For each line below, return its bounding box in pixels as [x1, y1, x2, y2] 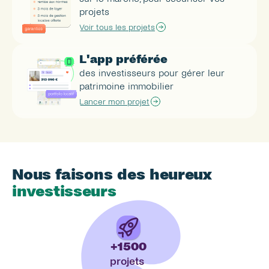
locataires [12, 249, 96, 265]
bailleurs [12, 216, 80, 232]
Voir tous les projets [79, 22, 155, 32]
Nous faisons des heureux [12, 166, 212, 183]
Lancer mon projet [79, 97, 150, 106]
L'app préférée [79, 53, 168, 65]
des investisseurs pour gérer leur [79, 68, 225, 78]
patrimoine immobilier [79, 81, 174, 91]
